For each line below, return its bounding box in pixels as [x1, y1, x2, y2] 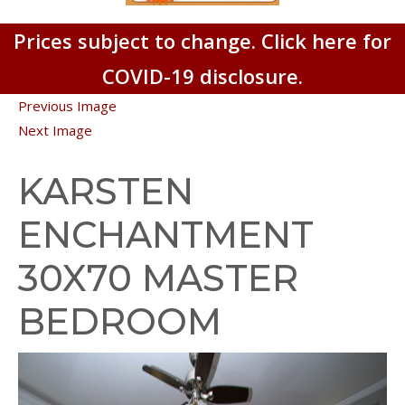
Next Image [18, 120, 92, 139]
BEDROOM [18, 298, 221, 344]
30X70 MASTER [18, 255, 298, 300]
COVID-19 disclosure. [102, 61, 303, 89]
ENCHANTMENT [18, 212, 314, 257]
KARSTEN [18, 168, 193, 213]
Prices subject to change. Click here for [14, 26, 391, 54]
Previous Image [18, 96, 117, 115]
